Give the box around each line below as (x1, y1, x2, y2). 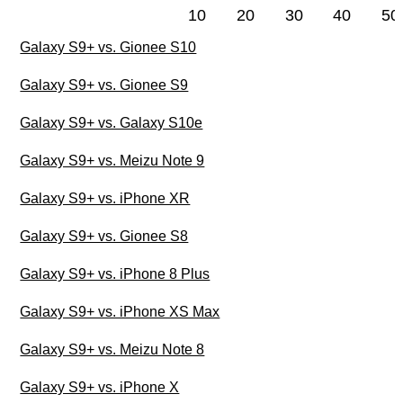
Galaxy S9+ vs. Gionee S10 (20, 40, 197, 56)
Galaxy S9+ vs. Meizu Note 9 (20, 153, 205, 169)
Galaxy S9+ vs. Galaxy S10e (20, 115, 203, 131)
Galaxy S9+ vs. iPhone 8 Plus (20, 266, 210, 282)
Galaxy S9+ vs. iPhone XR (20, 191, 191, 207)
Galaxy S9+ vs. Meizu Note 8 (20, 342, 205, 358)
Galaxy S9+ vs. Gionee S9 (20, 77, 189, 94)
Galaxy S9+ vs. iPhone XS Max (20, 304, 220, 320)
